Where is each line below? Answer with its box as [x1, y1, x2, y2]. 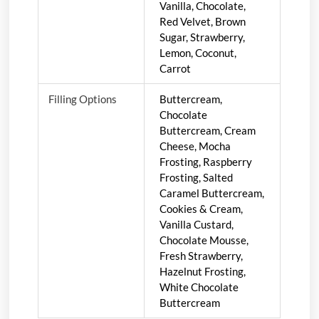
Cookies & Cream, [159, 202, 243, 215]
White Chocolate [159, 280, 239, 293]
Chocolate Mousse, [159, 233, 249, 246]
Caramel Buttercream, [159, 186, 264, 199]
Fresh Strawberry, [159, 249, 243, 262]
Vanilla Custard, [159, 217, 234, 231]
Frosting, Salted [159, 170, 233, 184]
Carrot [159, 61, 191, 75]
